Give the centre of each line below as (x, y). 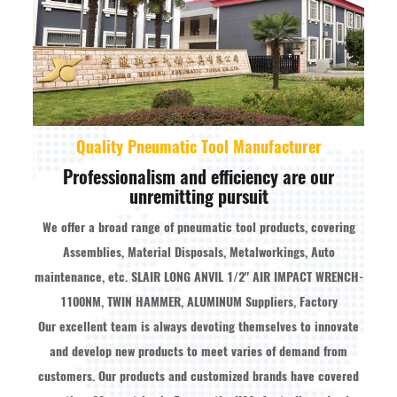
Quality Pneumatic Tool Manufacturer (198, 146)
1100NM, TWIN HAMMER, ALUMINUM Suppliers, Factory (198, 301)
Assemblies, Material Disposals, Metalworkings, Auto (198, 252)
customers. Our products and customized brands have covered (198, 376)
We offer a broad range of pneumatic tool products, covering (198, 227)
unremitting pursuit (198, 196)
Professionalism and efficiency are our (198, 176)
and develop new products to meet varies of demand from (198, 351)
